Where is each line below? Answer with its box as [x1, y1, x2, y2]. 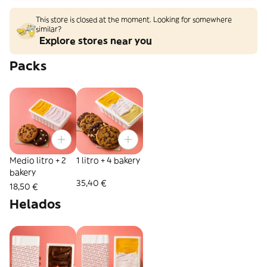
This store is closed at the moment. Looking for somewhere [36, 15, 232, 24]
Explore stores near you [39, 35, 152, 46]
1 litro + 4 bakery [76, 155, 140, 166]
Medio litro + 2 [10, 155, 66, 166]
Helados [10, 196, 61, 212]
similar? [36, 24, 61, 33]
